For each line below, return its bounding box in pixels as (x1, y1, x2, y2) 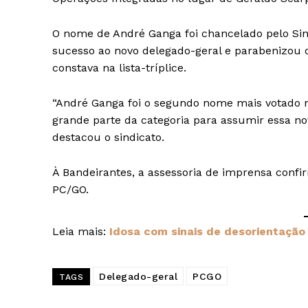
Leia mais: (52, 225, 109, 239)
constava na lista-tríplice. (52, 61, 186, 75)
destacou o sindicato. (52, 131, 164, 144)
